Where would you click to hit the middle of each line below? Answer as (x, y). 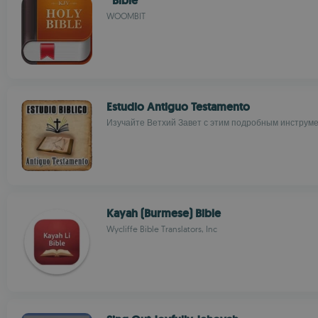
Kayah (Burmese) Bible (164, 213)
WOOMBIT (126, 16)
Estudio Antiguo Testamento (178, 107)
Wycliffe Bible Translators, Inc (162, 229)
